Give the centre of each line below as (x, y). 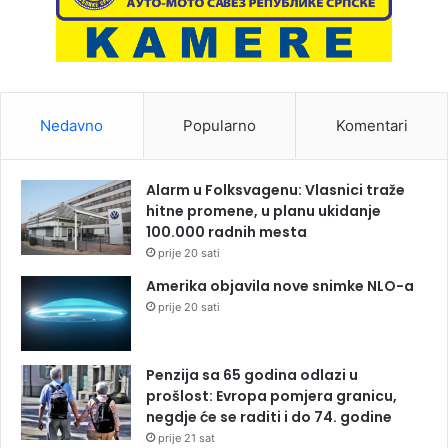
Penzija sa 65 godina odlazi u (252, 374)
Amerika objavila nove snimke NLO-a (280, 285)
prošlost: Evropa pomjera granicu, (271, 395)
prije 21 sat (186, 437)
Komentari (371, 125)
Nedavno (72, 125)
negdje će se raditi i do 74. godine (269, 416)
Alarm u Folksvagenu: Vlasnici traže (275, 189)
